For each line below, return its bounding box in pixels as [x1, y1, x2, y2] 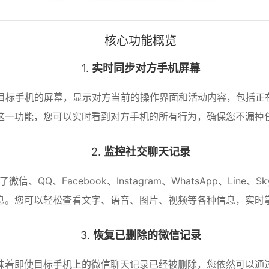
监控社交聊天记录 [103, 145, 190, 158]
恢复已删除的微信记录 [92, 229, 201, 241]
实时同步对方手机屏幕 [91, 62, 200, 74]
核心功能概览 [104, 34, 177, 48]
